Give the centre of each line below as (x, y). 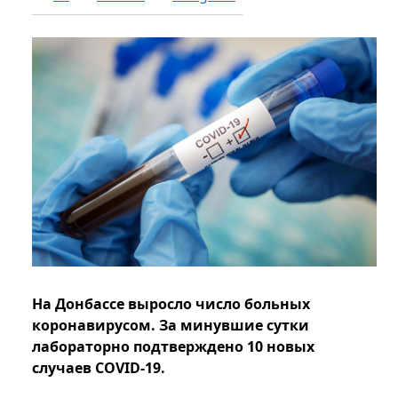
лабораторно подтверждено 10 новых (173, 347)
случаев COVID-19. (99, 368)
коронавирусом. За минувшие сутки (171, 326)
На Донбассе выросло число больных (171, 304)
